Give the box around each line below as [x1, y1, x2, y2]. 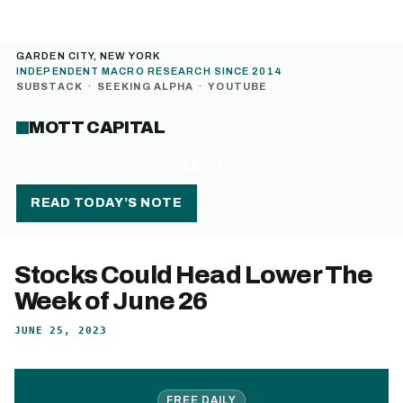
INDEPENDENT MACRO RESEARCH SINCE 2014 [16, 66, 282, 76]
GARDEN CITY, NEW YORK [16, 50, 161, 61]
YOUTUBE [208, 81, 268, 92]
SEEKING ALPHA [96, 81, 194, 92]
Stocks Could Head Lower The [14, 261, 373, 289]
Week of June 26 [14, 287, 208, 315]
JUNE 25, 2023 [14, 325, 107, 336]
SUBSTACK [16, 81, 83, 92]
